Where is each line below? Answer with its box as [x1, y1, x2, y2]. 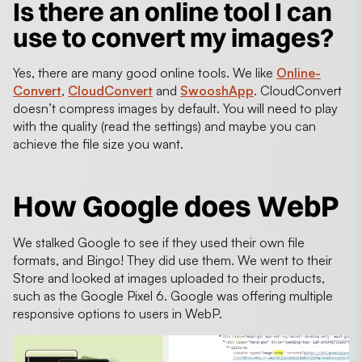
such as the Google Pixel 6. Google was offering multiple [13, 287, 333, 304]
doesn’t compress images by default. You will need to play [13, 99, 338, 116]
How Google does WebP [13, 187, 339, 224]
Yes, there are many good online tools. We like [13, 64, 276, 81]
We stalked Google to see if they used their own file [13, 234, 305, 250]
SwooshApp [180, 82, 254, 99]
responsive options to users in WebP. [13, 305, 222, 322]
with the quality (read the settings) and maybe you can [13, 117, 316, 134]
